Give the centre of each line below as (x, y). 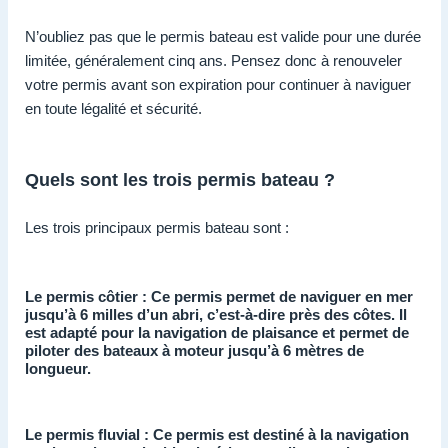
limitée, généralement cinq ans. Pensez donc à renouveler (213, 60)
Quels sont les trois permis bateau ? (180, 179)
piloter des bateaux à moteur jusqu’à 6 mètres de (194, 350)
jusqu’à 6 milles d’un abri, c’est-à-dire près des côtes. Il (216, 314)
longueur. (58, 368)
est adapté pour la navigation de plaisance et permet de (217, 332)
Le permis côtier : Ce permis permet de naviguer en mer (219, 296)
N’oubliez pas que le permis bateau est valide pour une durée (223, 36)
